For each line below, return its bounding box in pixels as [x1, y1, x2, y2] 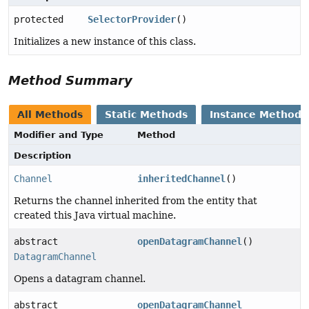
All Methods [17, 108, 83, 120]
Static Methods [105, 108, 188, 120]
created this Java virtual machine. [14, 209, 176, 221]
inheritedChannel [137, 172, 226, 184]
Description [14, 150, 71, 161]
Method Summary [8, 72, 132, 88]
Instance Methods [210, 108, 307, 120]
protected [14, 13, 63, 25]
